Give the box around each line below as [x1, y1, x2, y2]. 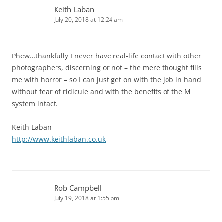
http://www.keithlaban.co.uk [12, 134, 106, 144]
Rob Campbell [54, 183, 102, 193]
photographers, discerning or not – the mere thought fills [12, 63, 202, 73]
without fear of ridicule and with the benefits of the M [12, 87, 191, 97]
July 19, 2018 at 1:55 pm [54, 194, 119, 203]
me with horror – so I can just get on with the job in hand [12, 75, 201, 85]
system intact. [12, 99, 58, 109]
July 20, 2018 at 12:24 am [54, 15, 123, 24]
